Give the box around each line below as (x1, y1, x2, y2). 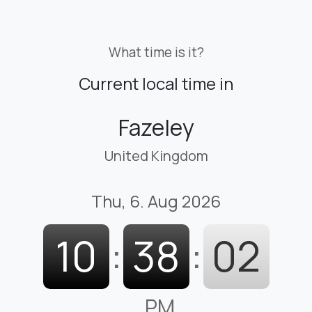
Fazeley (118, 111, 194, 143)
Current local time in (79, 71, 233, 95)
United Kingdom (104, 146, 208, 165)
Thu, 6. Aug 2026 (91, 189, 221, 212)
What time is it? (108, 42, 204, 61)
